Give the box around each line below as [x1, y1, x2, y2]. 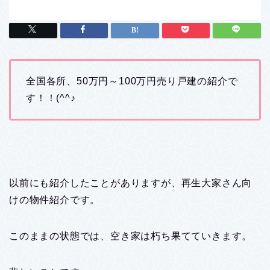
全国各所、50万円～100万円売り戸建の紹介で [26, 75, 238, 86]
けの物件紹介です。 [9, 194, 101, 205]
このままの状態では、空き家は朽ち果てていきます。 [9, 230, 253, 241]
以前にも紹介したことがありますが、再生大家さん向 [9, 177, 253, 188]
